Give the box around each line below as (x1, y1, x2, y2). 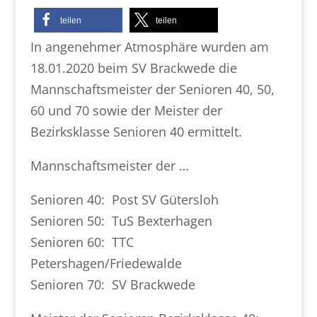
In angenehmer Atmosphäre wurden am (30, 38, 269, 55)
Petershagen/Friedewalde (30, 255, 182, 272)
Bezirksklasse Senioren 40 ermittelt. (30, 123, 242, 140)
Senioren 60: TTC (30, 234, 134, 250)
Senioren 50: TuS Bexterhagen (30, 212, 212, 229)
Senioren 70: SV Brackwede (30, 276, 195, 293)
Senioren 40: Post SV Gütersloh (30, 191, 219, 208)
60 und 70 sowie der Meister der (30, 102, 222, 119)
